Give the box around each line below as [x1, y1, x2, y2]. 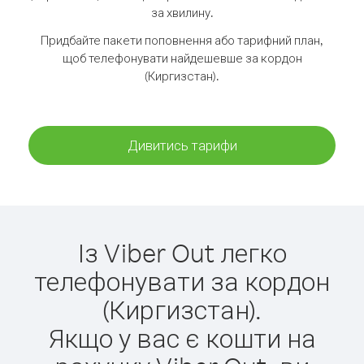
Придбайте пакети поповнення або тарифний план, [41, 32, 323, 48]
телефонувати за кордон [34, 264, 330, 297]
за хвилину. [150, 5, 214, 20]
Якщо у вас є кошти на [48, 321, 316, 354]
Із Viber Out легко [77, 236, 287, 269]
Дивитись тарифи [127, 136, 237, 154]
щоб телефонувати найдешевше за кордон [62, 50, 302, 66]
